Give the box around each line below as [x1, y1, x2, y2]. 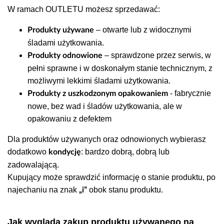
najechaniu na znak [7, 185, 79, 194]
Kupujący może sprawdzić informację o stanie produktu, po [7, 172, 215, 181]
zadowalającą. [7, 160, 59, 169]
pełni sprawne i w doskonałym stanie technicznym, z [27, 63, 212, 72]
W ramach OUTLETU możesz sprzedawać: [7, 4, 160, 13]
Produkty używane [27, 25, 94, 34]
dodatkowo [7, 147, 48, 156]
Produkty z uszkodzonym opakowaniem [27, 89, 168, 97]
